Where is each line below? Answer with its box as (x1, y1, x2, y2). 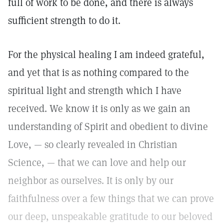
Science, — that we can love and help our (8, 156, 186, 169)
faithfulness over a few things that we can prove (8, 192, 214, 205)
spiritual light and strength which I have (8, 84, 181, 97)
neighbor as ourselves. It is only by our (8, 174, 173, 187)
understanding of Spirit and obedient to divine (8, 120, 208, 133)
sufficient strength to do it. (8, 14, 120, 27)
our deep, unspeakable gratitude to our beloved (8, 210, 212, 223)
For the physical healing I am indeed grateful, (8, 48, 204, 61)
